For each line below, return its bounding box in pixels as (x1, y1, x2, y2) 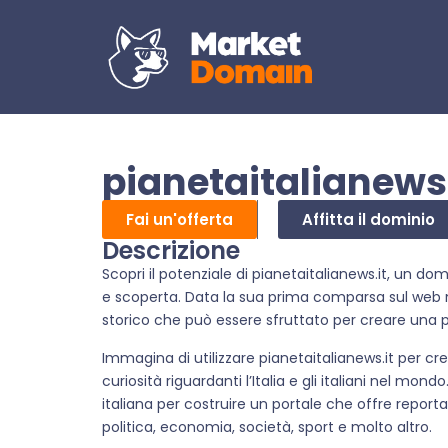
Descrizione (102, 234, 240, 268)
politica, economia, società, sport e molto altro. (102, 416, 432, 437)
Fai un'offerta (126, 209, 233, 231)
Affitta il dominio (302, 209, 435, 231)
